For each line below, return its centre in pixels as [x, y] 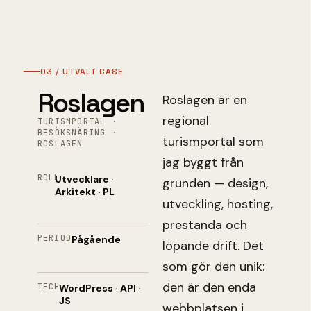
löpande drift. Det [213, 245]
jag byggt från [203, 162]
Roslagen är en [205, 100]
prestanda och [205, 225]
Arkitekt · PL [85, 191]
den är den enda [209, 287]
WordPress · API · [100, 288]
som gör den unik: [213, 266]
